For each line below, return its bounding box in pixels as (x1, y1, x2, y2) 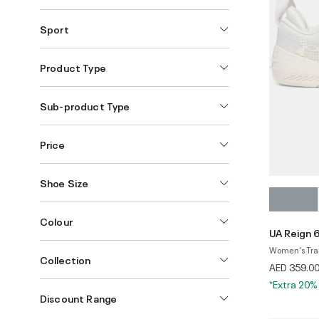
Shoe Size (40, 175, 89, 189)
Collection (40, 252, 91, 266)
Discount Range (40, 291, 117, 305)
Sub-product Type (40, 98, 130, 113)
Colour (40, 214, 73, 228)
